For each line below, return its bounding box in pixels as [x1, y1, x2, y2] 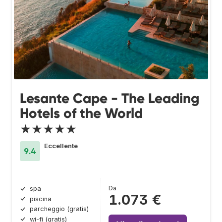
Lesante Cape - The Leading [20, 90, 199, 108]
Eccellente [44, 142, 78, 150]
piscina [30, 195, 52, 203]
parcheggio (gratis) [30, 205, 89, 213]
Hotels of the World [20, 105, 143, 122]
